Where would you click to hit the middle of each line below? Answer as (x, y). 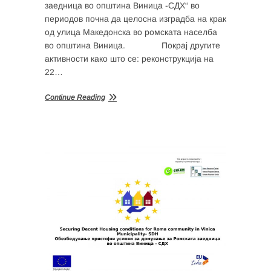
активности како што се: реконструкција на (129, 58)
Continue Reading (75, 97)
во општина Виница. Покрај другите (132, 45)
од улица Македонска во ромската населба (131, 32)
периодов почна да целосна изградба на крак (135, 18)
